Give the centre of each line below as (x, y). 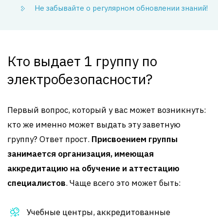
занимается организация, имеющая (81, 154)
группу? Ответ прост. (49, 139)
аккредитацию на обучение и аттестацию (93, 168)
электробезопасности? (80, 79)
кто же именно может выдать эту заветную (94, 125)
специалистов (36, 183)
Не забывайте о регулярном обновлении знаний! (121, 8)
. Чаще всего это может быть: (123, 183)
